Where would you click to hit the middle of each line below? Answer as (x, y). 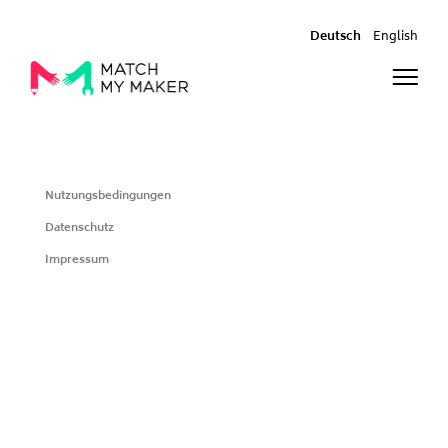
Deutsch (335, 37)
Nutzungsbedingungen (112, 196)
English (395, 37)
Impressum (79, 260)
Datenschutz (84, 228)
